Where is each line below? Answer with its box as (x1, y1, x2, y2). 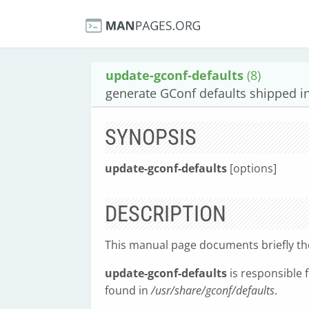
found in (105, 283, 151, 298)
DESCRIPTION (105, 201, 226, 227)
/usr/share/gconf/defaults (151, 283, 275, 298)
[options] (227, 161, 277, 176)
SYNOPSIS (105, 124, 197, 150)
